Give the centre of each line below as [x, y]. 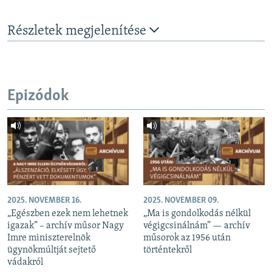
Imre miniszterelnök [49, 238]
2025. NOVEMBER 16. [44, 201]
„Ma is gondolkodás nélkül [197, 214]
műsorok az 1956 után [187, 238]
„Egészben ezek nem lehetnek [68, 214]
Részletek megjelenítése [78, 32]
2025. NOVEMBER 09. [181, 201]
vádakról [25, 263]
